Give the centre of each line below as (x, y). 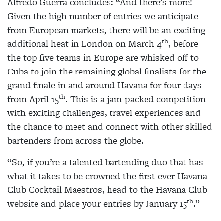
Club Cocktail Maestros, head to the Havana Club (107, 190)
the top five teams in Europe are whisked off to (103, 58)
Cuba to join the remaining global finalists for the (107, 72)
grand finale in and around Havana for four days (105, 85)
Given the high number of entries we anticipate (103, 16)
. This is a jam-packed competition (135, 99)
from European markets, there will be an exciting (106, 30)
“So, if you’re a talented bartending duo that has (105, 162)
